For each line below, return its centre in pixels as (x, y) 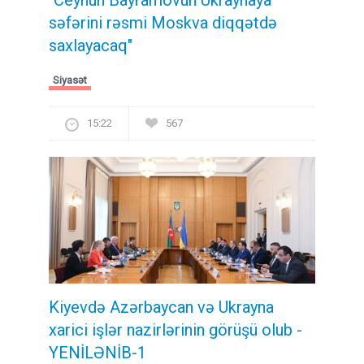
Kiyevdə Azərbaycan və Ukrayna (161, 308)
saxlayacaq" (91, 45)
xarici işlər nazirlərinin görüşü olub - (175, 330)
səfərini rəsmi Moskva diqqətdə (163, 22)
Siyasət (70, 80)
